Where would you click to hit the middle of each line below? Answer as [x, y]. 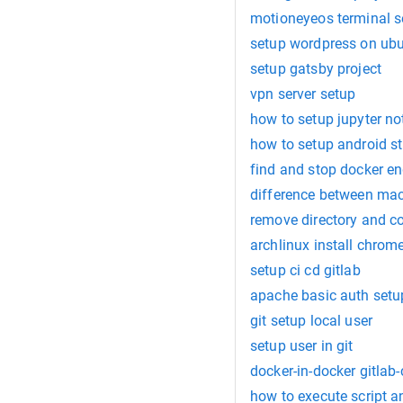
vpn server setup [303, 94]
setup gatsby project [316, 69]
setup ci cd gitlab [305, 271]
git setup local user [311, 321]
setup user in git [302, 346]
